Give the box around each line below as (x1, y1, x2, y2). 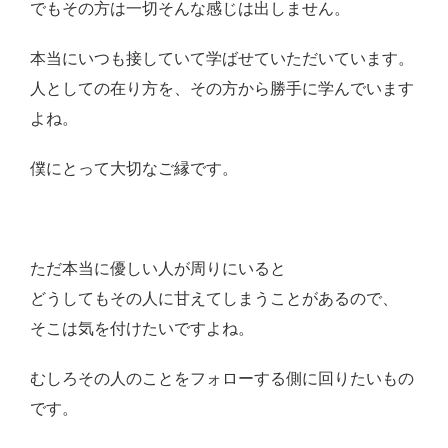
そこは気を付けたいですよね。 (30, 320, 254, 338)
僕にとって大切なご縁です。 (30, 160, 238, 178)
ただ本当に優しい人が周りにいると (30, 260, 286, 278)
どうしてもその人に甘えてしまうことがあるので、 (30, 290, 398, 308)
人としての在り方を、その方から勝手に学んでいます (30, 80, 414, 98)
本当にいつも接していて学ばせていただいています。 (30, 50, 414, 68)
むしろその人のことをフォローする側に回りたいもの (30, 370, 414, 388)
